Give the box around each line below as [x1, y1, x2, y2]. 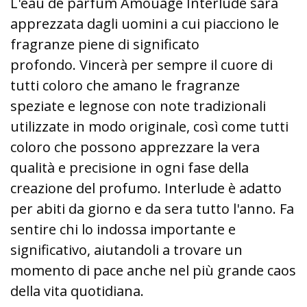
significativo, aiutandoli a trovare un [10, 241, 243, 260]
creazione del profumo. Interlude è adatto [10, 179, 282, 198]
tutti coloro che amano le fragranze [10, 76, 240, 95]
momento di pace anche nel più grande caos [10, 261, 296, 280]
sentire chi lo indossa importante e [10, 220, 236, 239]
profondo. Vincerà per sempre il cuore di [10, 56, 273, 75]
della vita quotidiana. [10, 282, 144, 301]
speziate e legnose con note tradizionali [10, 97, 266, 116]
